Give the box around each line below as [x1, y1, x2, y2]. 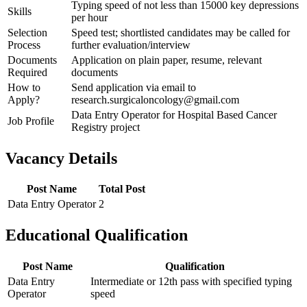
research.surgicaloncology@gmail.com [71, 93, 239, 106]
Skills [8, 5, 32, 17]
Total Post [99, 183, 145, 195]
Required [8, 66, 47, 78]
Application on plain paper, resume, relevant [71, 53, 262, 66]
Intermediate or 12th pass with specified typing [90, 275, 292, 288]
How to [8, 81, 40, 93]
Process [8, 38, 40, 51]
